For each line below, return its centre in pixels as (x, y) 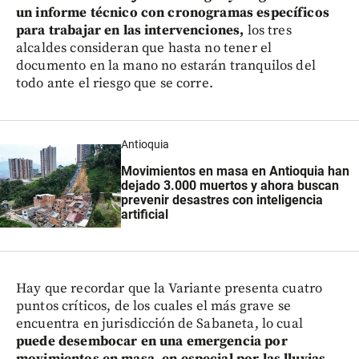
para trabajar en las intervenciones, (130, 30)
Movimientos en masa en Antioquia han (236, 171)
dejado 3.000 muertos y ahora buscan (230, 185)
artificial (145, 214)
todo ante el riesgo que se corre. (115, 83)
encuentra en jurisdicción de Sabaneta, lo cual (159, 324)
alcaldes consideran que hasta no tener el (144, 48)
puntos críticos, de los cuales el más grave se (153, 307)
